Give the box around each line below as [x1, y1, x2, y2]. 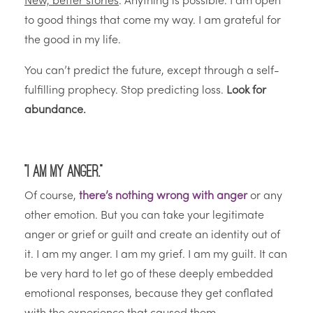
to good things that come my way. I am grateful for [24, 15, 281, 27]
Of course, [24, 191, 79, 203]
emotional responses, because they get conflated [24, 289, 273, 300]
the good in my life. [24, 35, 121, 47]
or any [250, 191, 282, 203]
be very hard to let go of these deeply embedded [24, 269, 273, 281]
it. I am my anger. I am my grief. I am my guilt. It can [24, 249, 287, 261]
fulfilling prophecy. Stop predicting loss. [24, 85, 226, 97]
